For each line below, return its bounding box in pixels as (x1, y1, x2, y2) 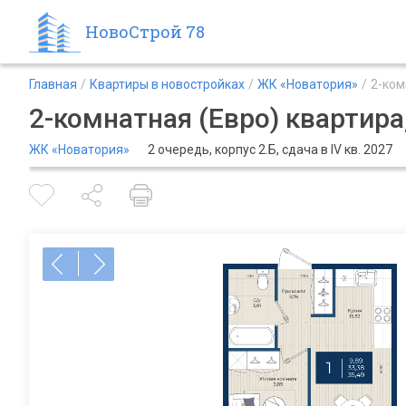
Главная (29, 77, 77, 92)
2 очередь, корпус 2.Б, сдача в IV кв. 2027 (148, 142, 392, 157)
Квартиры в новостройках (90, 77, 245, 92)
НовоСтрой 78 (85, 20, 205, 43)
